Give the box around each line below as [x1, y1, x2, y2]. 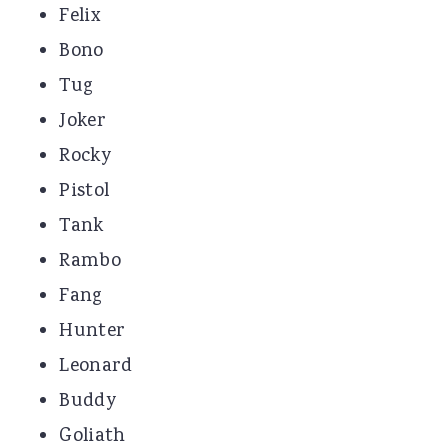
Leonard [59, 352, 133, 381]
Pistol [59, 177, 110, 206]
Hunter [59, 317, 126, 346]
